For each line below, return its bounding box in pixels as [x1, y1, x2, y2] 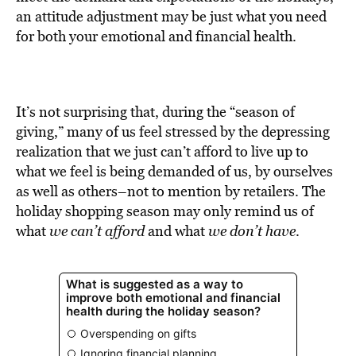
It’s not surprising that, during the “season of [16, 102, 295, 122]
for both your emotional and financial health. [16, 26, 296, 46]
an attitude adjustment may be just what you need [16, 6, 327, 26]
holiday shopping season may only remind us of [16, 201, 314, 221]
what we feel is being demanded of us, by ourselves [16, 161, 333, 181]
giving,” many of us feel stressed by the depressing [16, 122, 330, 141]
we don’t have [208, 221, 296, 241]
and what [145, 221, 208, 241]
